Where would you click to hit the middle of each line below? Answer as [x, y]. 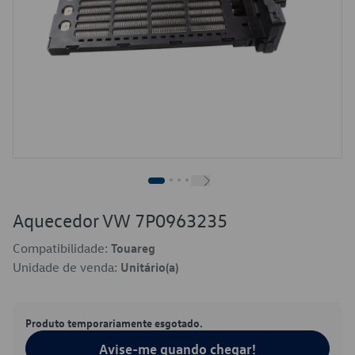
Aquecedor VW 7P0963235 [120, 220]
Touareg [133, 248]
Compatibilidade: [62, 248]
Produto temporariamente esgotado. [114, 323]
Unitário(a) [149, 267]
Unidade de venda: [67, 267]
